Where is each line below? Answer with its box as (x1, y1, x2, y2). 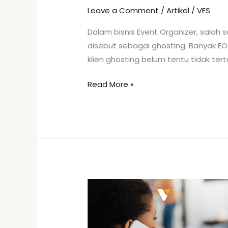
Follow (87, 194, 110, 205)
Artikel (166, 5, 190, 16)
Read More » (88, 79, 134, 90)
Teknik (87, 180, 110, 191)
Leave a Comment (88, 5, 159, 16)
